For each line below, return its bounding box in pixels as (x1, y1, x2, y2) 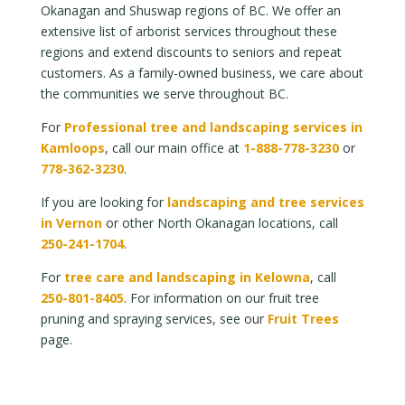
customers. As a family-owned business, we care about (40, 63, 363, 81)
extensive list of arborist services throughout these (40, 22, 337, 40)
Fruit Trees (267, 309, 339, 327)
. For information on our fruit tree (123, 288, 319, 306)
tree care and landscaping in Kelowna (63, 268, 310, 286)
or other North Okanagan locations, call (101, 213, 338, 231)
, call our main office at (104, 138, 243, 156)
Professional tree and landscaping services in (63, 118, 363, 136)
